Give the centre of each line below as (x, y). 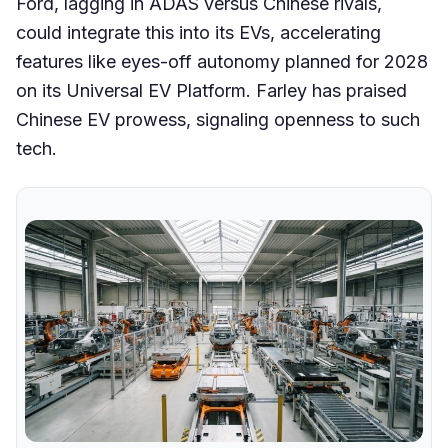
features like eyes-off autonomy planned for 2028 (222, 62)
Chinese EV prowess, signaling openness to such (218, 120)
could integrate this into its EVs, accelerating (198, 33)
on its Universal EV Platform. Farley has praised (211, 91)
